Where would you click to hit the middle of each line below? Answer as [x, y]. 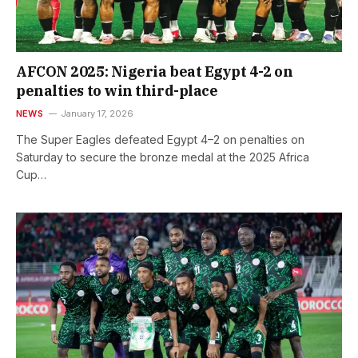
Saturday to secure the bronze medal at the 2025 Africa [163, 157]
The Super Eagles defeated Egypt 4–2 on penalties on [160, 139]
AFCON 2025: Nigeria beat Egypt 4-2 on [155, 71]
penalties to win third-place [117, 90]
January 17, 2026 [97, 113]
